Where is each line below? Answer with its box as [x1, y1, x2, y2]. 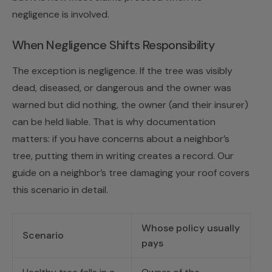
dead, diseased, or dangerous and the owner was [12, 81, 231, 95]
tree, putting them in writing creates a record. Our [12, 149, 234, 163]
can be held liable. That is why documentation [12, 115, 216, 129]
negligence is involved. [12, 8, 109, 21]
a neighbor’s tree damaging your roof [53, 166, 217, 180]
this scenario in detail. [12, 183, 108, 197]
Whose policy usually [141, 222, 240, 235]
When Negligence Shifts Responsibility [12, 37, 215, 53]
